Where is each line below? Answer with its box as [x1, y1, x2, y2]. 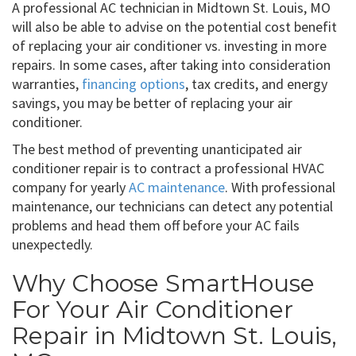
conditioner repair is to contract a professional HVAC [12, 158, 324, 177]
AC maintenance [129, 177, 225, 196]
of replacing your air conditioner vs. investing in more [12, 36, 327, 55]
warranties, [12, 74, 82, 93]
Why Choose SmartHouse [12, 268, 315, 298]
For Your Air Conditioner [12, 294, 293, 324]
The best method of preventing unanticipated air [12, 139, 302, 158]
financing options [82, 74, 185, 93]
